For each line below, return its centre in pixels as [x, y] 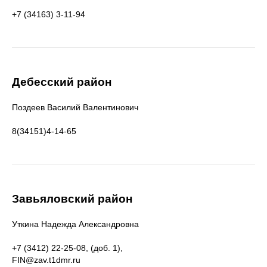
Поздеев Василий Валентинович [75, 107]
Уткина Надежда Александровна [75, 224]
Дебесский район [62, 82]
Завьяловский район [72, 199]
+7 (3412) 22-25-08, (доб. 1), [67, 248]
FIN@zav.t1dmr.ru [46, 260]
